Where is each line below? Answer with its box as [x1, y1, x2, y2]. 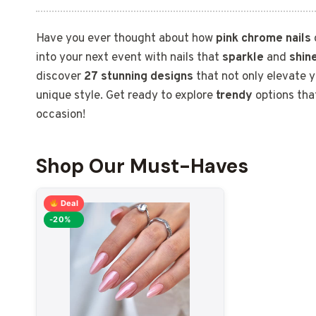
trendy [216, 87, 253, 104]
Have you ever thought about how [36, 30, 216, 47]
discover [36, 68, 84, 85]
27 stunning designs [84, 68, 193, 85]
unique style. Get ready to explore [36, 87, 216, 104]
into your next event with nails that [36, 49, 222, 66]
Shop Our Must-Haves [36, 152, 248, 179]
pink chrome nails [216, 30, 311, 47]
